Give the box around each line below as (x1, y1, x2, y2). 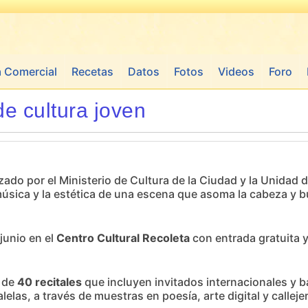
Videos (218, 65, 254, 78)
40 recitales (17, 275, 82, 289)
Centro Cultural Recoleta (56, 231, 190, 245)
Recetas (71, 65, 113, 78)
